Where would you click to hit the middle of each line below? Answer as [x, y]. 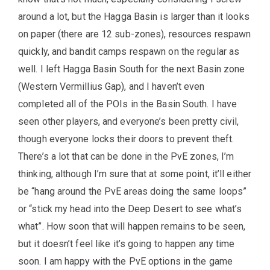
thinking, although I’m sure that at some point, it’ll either [135, 174]
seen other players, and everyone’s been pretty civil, [129, 122]
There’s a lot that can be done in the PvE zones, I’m [126, 157]
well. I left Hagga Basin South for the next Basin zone [132, 69]
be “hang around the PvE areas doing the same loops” [133, 192]
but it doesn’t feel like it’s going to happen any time [127, 244]
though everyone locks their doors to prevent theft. [126, 139]
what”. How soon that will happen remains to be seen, [132, 227]
